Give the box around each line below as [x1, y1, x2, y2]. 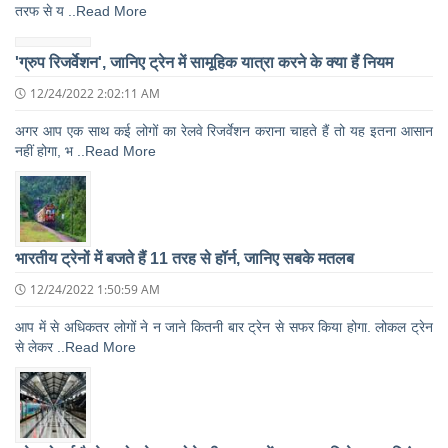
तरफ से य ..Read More [15, 2, 147, 19]
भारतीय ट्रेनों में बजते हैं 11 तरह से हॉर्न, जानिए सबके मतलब [15, 249, 354, 267]
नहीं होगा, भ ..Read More [15, 142, 156, 159]
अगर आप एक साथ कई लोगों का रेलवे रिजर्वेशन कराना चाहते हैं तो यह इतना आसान [15, 122, 433, 139]
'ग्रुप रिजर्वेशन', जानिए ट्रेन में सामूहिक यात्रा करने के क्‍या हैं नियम [15, 53, 393, 71]
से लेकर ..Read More [15, 338, 136, 355]
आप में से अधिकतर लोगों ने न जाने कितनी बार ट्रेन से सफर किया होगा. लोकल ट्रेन [15, 318, 433, 335]
